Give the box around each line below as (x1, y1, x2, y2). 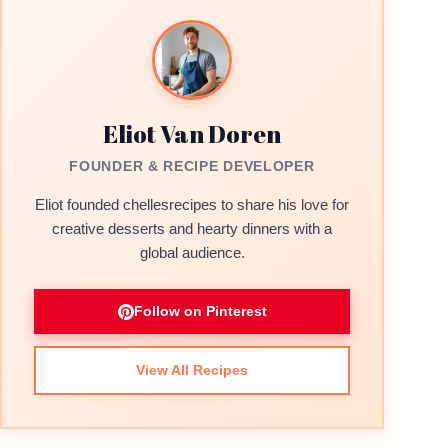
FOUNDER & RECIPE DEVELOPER (69, 158, 315, 174)
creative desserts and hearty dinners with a (52, 220, 332, 237)
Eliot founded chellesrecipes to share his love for (35, 196, 349, 213)
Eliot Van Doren (103, 118, 281, 150)
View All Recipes (136, 362, 248, 378)
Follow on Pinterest (133, 303, 267, 319)
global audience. (139, 244, 245, 261)
